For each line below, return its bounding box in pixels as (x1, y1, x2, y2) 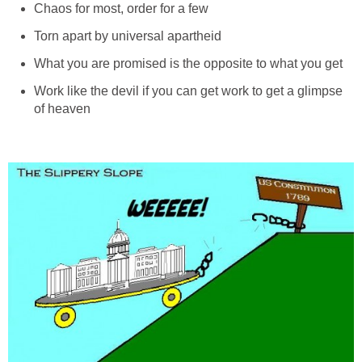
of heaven (34, 102, 90, 116)
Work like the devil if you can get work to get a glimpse (34, 84, 343, 99)
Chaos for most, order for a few (34, 2, 208, 16)
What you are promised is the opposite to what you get (34, 57, 343, 71)
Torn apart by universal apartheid (34, 29, 221, 44)
